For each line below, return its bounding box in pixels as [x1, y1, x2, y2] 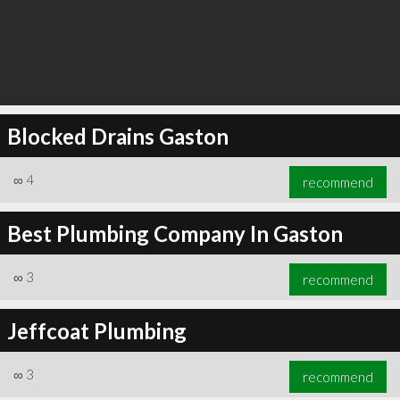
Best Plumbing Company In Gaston [6, 220, 343, 246]
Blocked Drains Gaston [6, 122, 229, 149]
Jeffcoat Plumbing [6, 317, 187, 344]
